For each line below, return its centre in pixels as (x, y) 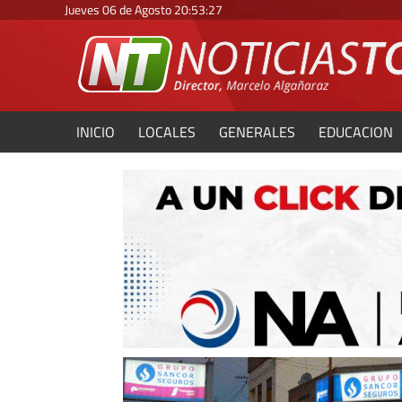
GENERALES (257, 132)
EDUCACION (356, 132)
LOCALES (167, 132)
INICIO (96, 132)
